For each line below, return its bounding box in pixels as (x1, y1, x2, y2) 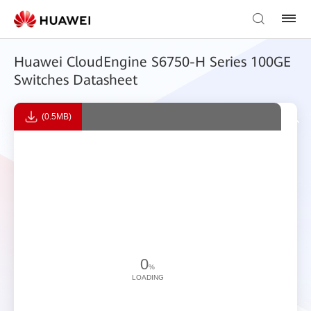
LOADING (131, 273, 164, 281)
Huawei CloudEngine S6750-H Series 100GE (14, 53, 291, 70)
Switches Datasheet (14, 72, 137, 88)
